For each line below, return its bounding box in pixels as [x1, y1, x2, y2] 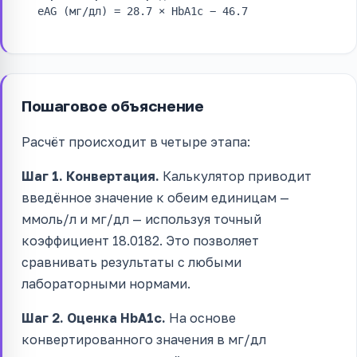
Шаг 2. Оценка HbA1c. [22, 309, 166, 326]
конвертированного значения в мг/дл [22, 331, 266, 347]
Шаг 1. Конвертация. [22, 167, 159, 184]
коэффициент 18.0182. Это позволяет [22, 232, 259, 249]
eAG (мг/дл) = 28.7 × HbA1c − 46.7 [37, 4, 248, 18]
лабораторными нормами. [22, 275, 190, 292]
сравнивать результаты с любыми [22, 253, 241, 270]
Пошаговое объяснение [22, 96, 204, 115]
